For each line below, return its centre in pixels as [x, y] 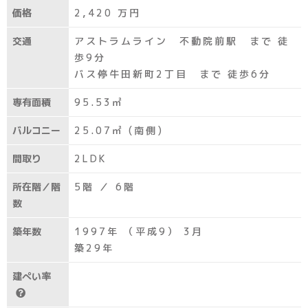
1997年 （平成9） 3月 [139, 231]
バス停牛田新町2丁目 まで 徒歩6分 [173, 74]
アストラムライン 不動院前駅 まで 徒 [182, 41]
